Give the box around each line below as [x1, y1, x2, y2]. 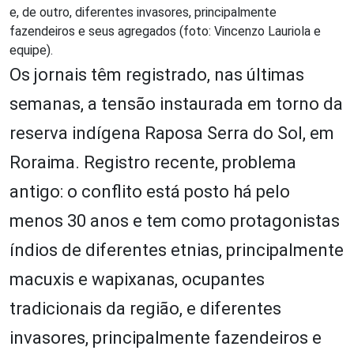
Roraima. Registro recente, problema [9, 152, 296, 172]
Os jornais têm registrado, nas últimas [9, 64, 304, 85]
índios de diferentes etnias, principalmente [9, 239, 344, 260]
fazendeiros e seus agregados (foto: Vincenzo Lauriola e [9, 23, 321, 39]
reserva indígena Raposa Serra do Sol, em [9, 122, 334, 143]
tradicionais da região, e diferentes [9, 298, 281, 318]
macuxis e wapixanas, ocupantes [9, 269, 265, 289]
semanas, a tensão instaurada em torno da [9, 93, 343, 114]
